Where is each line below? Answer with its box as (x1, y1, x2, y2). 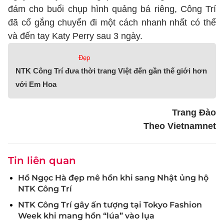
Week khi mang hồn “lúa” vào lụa (18, 211, 154, 220)
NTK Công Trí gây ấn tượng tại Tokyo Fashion (18, 200, 202, 209)
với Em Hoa (15, 80, 56, 88)
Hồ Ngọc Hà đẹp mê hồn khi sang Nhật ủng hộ (18, 173, 208, 182)
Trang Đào (172, 107, 216, 117)
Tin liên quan (8, 154, 76, 166)
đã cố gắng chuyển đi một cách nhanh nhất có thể (8, 17, 216, 27)
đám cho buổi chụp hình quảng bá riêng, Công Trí (8, 4, 216, 14)
